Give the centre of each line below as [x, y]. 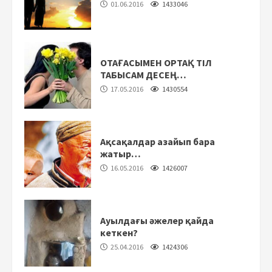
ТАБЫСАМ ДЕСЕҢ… [143, 74]
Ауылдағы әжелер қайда [157, 220]
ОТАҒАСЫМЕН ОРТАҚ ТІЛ [156, 62]
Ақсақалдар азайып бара [158, 141]
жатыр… [121, 153]
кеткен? [119, 232]
